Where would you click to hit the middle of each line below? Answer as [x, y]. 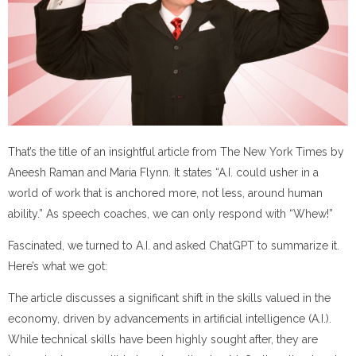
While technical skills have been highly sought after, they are [163, 340]
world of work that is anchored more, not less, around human [165, 193]
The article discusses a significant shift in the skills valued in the [169, 298]
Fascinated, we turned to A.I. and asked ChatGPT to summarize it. [174, 246]
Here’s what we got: [58, 267]
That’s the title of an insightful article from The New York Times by [176, 151]
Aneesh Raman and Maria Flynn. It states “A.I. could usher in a [163, 172]
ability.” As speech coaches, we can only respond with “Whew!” [170, 213]
